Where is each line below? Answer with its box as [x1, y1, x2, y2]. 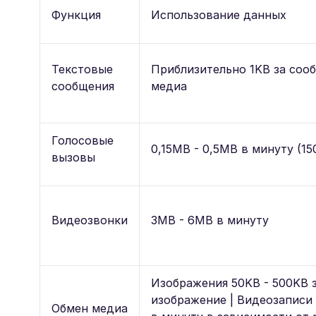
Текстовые [51, 62, 113, 76]
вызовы [51, 150, 95, 164]
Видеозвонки [51, 213, 128, 227]
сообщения [51, 79, 114, 93]
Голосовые [51, 133, 114, 147]
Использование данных [151, 8, 286, 22]
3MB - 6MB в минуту [151, 213, 269, 227]
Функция [51, 8, 101, 22]
